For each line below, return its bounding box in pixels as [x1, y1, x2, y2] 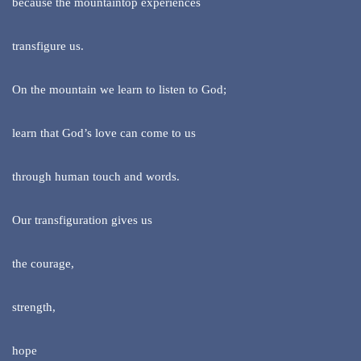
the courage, [12, 257, 74, 271]
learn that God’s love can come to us [12, 127, 196, 140]
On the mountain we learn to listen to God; [12, 83, 226, 97]
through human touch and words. [12, 170, 180, 184]
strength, [12, 301, 56, 314]
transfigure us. [12, 39, 84, 53]
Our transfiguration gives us [12, 214, 152, 227]
